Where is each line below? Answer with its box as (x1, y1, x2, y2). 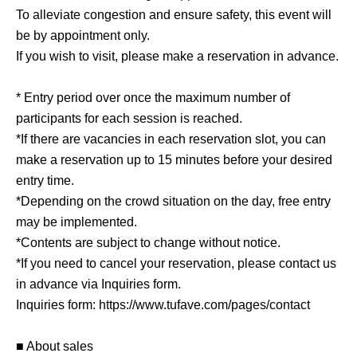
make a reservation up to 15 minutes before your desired (16, 153, 332, 167)
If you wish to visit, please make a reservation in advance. (16, 49, 339, 63)
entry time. (16, 174, 74, 187)
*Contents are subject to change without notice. (16, 236, 280, 249)
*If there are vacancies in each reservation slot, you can (16, 132, 326, 146)
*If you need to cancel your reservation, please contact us (16, 257, 336, 270)
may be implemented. (16, 215, 137, 229)
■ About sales (16, 339, 93, 353)
